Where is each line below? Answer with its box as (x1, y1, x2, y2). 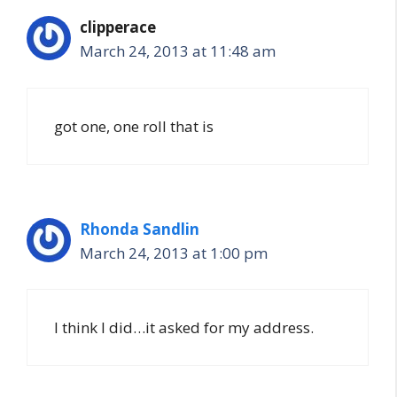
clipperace (80, 17, 156, 37)
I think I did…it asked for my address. (54, 317, 314, 338)
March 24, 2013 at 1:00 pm (80, 242, 268, 263)
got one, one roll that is (54, 115, 214, 136)
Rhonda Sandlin (80, 218, 199, 239)
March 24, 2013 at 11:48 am (80, 41, 276, 61)
